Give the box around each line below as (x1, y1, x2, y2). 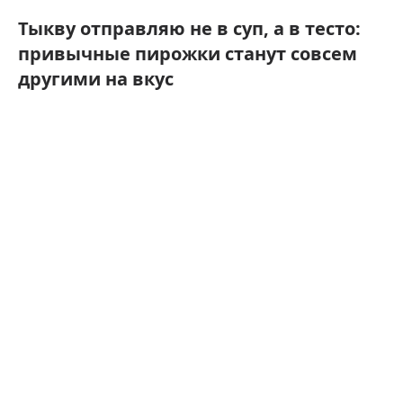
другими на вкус (18, 66, 174, 91)
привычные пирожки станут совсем (18, 40, 357, 66)
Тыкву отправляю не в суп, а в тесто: (18, 15, 361, 40)
